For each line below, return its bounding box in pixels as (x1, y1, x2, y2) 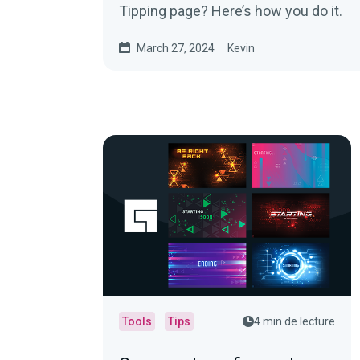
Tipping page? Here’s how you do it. (119, 2, 342, 19)
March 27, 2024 (137, 42, 215, 55)
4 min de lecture (254, 315, 336, 328)
